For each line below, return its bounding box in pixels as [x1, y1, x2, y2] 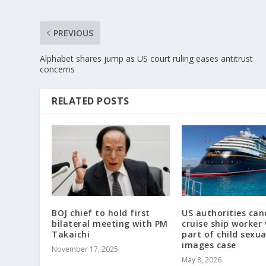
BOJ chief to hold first [52, 207, 150, 218]
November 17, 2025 [52, 243, 119, 254]
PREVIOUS [53, 27, 94, 39]
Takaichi [52, 228, 90, 240]
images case [182, 239, 236, 251]
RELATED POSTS [52, 94, 129, 107]
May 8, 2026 [182, 254, 221, 265]
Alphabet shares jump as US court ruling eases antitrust [40, 52, 254, 64]
